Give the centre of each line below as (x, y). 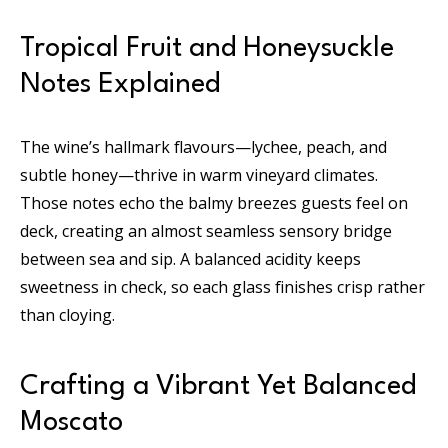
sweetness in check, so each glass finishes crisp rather (222, 286)
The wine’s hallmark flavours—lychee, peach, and (203, 146)
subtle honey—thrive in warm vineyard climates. (199, 174)
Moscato (71, 422)
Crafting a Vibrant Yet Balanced (218, 386)
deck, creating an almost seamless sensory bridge (206, 230)
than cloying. (67, 314)
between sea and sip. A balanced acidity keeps (190, 258)
